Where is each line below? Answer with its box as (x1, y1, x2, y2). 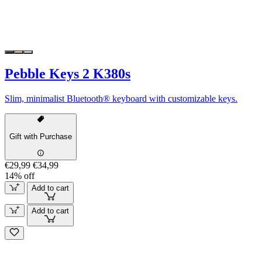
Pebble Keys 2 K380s (5, 65, 130, 81)
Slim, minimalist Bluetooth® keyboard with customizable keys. (5, 93, 237, 104)
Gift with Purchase (9, 132, 72, 142)
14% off (5, 170, 35, 181)
